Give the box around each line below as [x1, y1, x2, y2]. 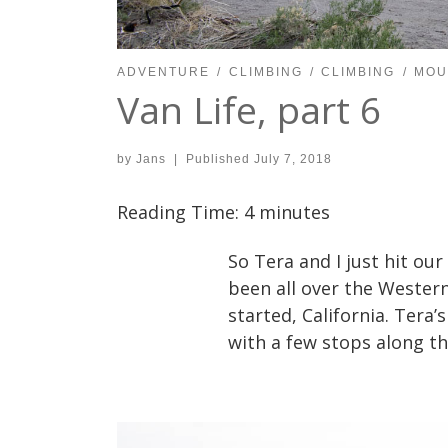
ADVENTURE [117, 65, 210, 80]
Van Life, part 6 [117, 84, 381, 136]
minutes [259, 199, 330, 224]
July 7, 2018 [253, 151, 332, 166]
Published [185, 151, 254, 166]
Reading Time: [117, 199, 244, 224]
